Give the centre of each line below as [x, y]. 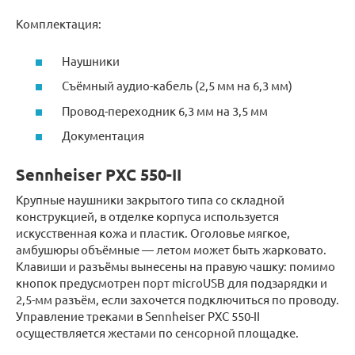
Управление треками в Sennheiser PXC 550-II [138, 316]
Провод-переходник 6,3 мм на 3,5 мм [164, 110]
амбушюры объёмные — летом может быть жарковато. [171, 250]
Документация [102, 136]
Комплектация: [59, 24]
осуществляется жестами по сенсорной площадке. [157, 333]
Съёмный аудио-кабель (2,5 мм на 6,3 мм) [176, 86]
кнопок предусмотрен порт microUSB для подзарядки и [172, 283]
